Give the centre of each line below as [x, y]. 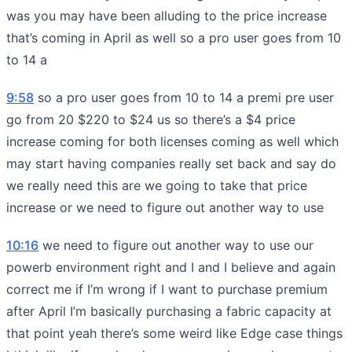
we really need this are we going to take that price [157, 185]
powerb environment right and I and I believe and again [171, 267]
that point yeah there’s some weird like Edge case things [174, 333]
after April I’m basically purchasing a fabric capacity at [169, 311]
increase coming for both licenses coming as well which [172, 141]
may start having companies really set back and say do [171, 163]
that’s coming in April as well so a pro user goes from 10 [174, 37]
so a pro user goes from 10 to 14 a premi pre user [184, 97]
